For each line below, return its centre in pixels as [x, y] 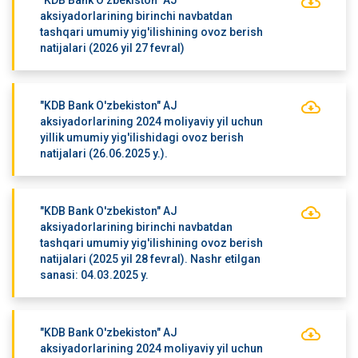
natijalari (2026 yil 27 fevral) [112, 48]
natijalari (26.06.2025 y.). [103, 153]
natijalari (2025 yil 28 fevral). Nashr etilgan [150, 259]
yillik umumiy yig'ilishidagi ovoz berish [141, 137]
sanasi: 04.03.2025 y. [94, 275]
